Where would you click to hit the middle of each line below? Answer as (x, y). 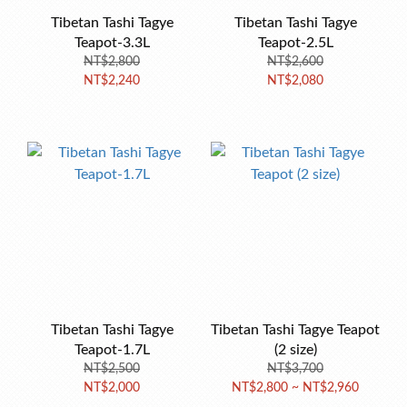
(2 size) (295, 350)
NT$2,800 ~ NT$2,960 (295, 388)
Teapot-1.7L (112, 350)
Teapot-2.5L (295, 43)
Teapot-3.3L (112, 43)
